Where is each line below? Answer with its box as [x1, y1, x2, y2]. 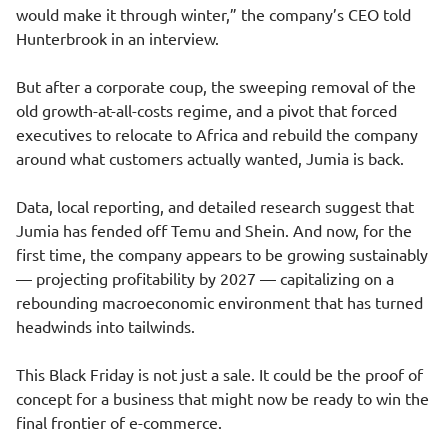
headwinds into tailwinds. [16, 316, 195, 336]
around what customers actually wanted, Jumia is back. [16, 148, 404, 168]
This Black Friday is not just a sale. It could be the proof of [16, 364, 423, 384]
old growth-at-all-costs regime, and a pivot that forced [16, 100, 397, 120]
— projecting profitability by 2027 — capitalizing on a [16, 268, 394, 288]
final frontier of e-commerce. [16, 412, 222, 432]
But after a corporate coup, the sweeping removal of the [16, 76, 416, 96]
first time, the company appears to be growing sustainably [16, 244, 428, 264]
